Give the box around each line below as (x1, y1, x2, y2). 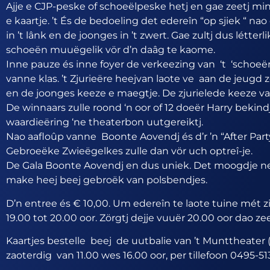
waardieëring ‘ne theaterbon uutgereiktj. (6, 116, 203, 128)
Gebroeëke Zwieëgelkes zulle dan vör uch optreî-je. (6, 145, 253, 157)
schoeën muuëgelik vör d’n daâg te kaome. (6, 44, 215, 56)
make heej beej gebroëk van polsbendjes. (6, 174, 207, 186)
